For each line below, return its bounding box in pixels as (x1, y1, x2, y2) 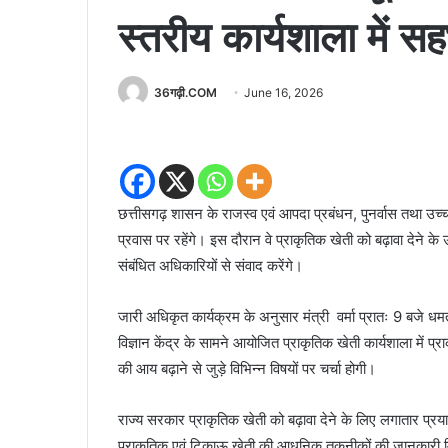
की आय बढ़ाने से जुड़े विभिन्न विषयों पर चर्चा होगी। (118, 359, 376, 379)
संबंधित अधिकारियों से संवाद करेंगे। (118, 256, 303, 276)
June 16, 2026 (244, 84, 323, 100)
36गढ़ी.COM (154, 84, 217, 100)
